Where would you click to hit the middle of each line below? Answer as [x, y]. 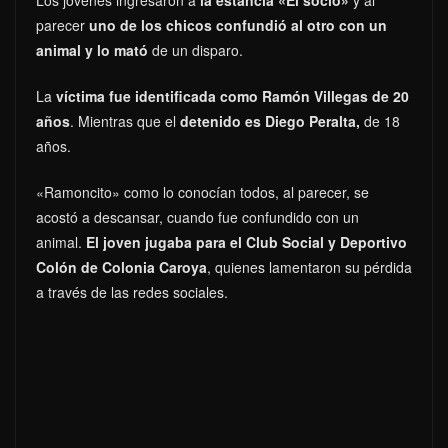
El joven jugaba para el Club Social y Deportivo [246, 242]
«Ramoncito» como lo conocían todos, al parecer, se [202, 192]
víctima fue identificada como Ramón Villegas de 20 [232, 96]
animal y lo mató [92, 50]
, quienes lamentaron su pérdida [309, 267]
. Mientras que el [125, 121]
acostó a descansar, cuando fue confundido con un [197, 217]
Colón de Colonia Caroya [121, 267]
